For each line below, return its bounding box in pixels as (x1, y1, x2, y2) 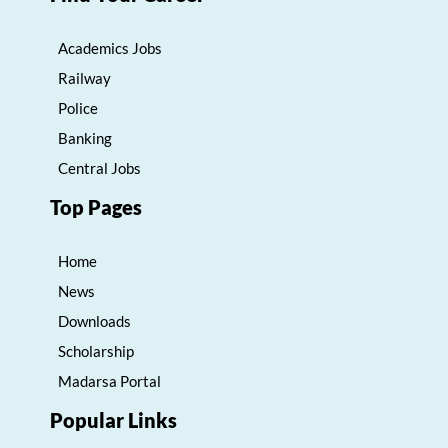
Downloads (58, 312, 131, 331)
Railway (58, 69, 111, 88)
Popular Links (50, 408, 177, 433)
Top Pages (50, 195, 142, 220)
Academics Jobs (58, 39, 162, 58)
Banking (58, 129, 112, 148)
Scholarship (58, 342, 134, 361)
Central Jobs (58, 159, 141, 178)
